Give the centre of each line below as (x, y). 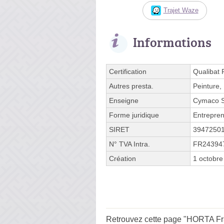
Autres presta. (131, 86)
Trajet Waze (181, 10)
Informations (172, 42)
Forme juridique (134, 115)
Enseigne (124, 100)
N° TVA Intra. (129, 144)
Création (122, 158)
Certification (128, 71)
